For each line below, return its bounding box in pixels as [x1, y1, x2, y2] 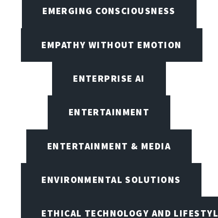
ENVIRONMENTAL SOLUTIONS [41, 173, 181, 185]
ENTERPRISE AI [73, 72, 145, 84]
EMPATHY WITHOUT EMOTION [41, 38, 182, 51]
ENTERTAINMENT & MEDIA [47, 140, 171, 152]
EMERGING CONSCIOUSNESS [42, 5, 176, 17]
